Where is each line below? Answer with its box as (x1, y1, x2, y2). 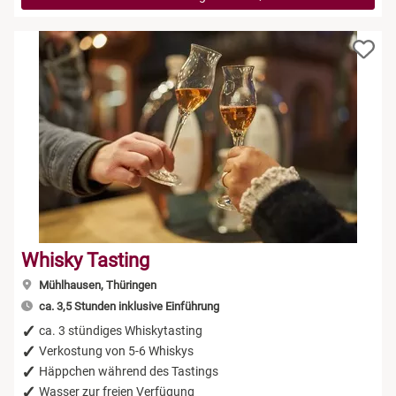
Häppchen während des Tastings (39, 363, 218, 378)
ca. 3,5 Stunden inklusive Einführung (35, 299, 219, 313)
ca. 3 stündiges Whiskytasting (39, 323, 202, 338)
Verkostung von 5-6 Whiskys (39, 343, 194, 358)
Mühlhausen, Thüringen (35, 278, 156, 292)
